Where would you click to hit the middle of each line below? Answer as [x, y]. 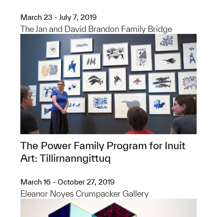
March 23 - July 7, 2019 [59, 17]
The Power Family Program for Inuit [103, 145]
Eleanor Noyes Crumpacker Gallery [85, 194]
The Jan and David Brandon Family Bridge [96, 29]
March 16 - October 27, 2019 [68, 182]
